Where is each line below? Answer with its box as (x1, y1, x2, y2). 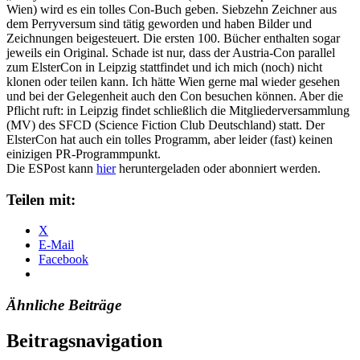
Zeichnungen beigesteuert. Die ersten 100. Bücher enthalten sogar (6, 31, 340, 45)
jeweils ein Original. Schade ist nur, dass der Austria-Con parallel (6, 45, 335, 59)
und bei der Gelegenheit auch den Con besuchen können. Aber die (6, 88, 343, 103)
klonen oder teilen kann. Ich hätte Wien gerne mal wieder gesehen (6, 74, 340, 88)
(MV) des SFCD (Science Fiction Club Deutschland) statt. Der (6, 117, 325, 132)
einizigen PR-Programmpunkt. (6, 146, 161, 161)
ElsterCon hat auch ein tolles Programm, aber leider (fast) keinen (6, 132, 333, 146)
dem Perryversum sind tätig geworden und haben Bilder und (6, 16, 312, 31)
